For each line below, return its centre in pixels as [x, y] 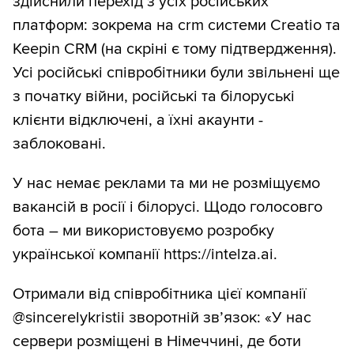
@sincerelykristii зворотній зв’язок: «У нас [162, 318]
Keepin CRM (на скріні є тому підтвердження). [175, 49]
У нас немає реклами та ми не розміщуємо [166, 184]
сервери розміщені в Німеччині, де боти [157, 342]
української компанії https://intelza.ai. [145, 255]
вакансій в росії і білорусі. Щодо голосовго [168, 207]
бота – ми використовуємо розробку [143, 231]
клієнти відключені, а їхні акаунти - [138, 121]
